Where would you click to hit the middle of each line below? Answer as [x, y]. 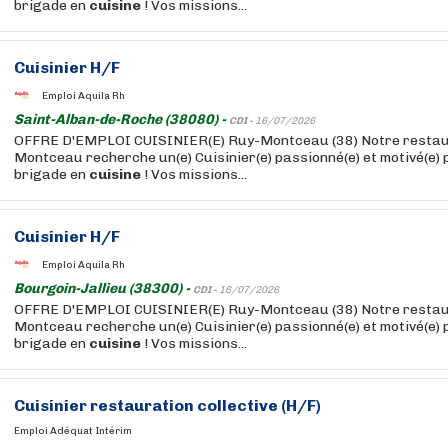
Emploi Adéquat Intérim [73, 431]
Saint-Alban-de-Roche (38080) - [121, 119]
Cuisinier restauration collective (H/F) [167, 405]
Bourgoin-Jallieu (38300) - [103, 288]
